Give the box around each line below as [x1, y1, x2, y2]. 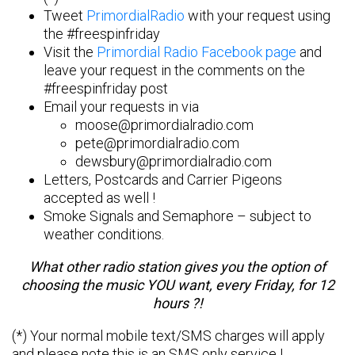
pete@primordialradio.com [75, 135, 239, 152]
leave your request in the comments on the [44, 62, 305, 79]
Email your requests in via [44, 98, 199, 116]
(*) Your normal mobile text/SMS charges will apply [12, 327, 325, 345]
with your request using [185, 7, 330, 25]
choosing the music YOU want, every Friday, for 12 [21, 277, 334, 294]
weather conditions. [44, 226, 164, 243]
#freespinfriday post [44, 80, 168, 97]
